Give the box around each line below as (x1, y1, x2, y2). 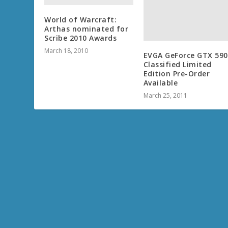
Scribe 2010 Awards (44, 33, 117, 43)
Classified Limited (143, 60, 212, 70)
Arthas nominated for (44, 24, 129, 34)
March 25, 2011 (143, 91, 187, 100)
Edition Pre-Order (143, 69, 210, 79)
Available (143, 78, 178, 88)
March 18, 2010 (44, 46, 89, 55)
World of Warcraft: (44, 15, 117, 25)
